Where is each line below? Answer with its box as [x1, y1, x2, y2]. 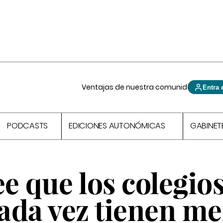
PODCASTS [7, 120, 48, 132]
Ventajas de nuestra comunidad [82, 82, 198, 92]
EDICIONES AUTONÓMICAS [69, 120, 165, 132]
